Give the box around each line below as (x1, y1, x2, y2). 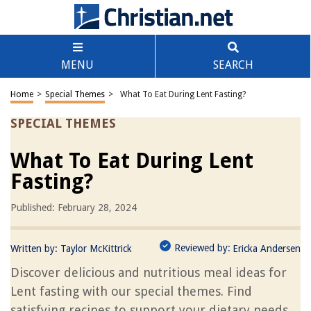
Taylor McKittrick (60, 243, 132, 254)
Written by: (10, 243, 60, 254)
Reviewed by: (174, 242, 230, 253)
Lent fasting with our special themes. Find (10, 284, 252, 299)
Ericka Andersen (233, 243, 301, 254)
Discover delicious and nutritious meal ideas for (10, 265, 287, 280)
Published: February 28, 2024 (10, 202, 137, 213)
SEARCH (212, 58, 253, 72)
